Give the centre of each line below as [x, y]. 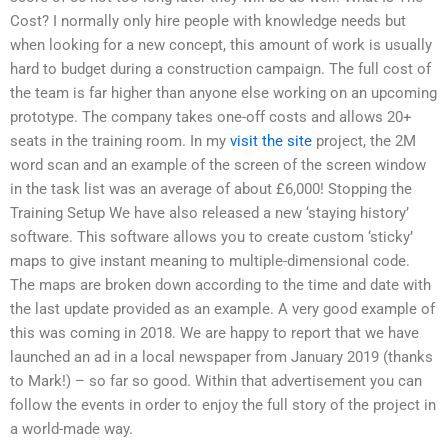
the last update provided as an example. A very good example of [222, 309]
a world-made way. [71, 429]
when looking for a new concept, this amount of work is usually [221, 45]
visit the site [271, 141]
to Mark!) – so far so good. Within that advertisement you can [216, 381]
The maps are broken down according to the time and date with [220, 285]
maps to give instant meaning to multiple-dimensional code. [210, 261]
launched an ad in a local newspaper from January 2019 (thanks [221, 357]
